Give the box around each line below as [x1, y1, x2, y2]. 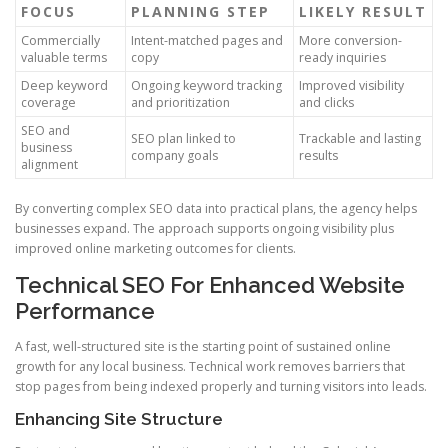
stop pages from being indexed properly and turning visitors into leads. [15, 378, 427, 396]
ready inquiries [299, 48, 386, 66]
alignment [21, 155, 78, 173]
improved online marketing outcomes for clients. [15, 239, 296, 257]
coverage [21, 93, 76, 111]
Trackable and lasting [299, 129, 421, 147]
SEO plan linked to [131, 129, 236, 147]
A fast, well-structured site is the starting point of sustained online [15, 338, 391, 356]
